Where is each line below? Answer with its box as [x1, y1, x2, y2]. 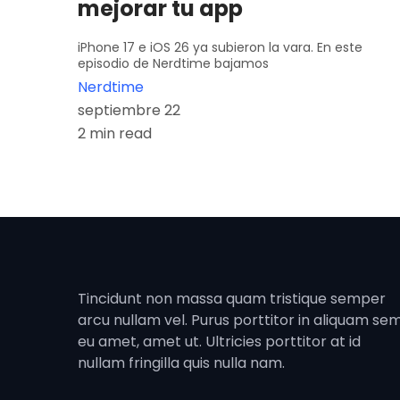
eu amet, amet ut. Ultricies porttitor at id [78, 331, 361, 353]
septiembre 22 [78, 100, 180, 121]
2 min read [78, 123, 152, 145]
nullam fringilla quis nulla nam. [78, 353, 285, 374]
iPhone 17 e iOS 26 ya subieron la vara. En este [78, 38, 362, 57]
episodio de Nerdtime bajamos [78, 54, 269, 73]
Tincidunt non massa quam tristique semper [78, 288, 386, 310]
